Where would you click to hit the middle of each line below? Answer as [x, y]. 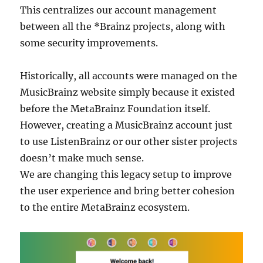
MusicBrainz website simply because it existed [128, 92]
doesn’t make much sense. [82, 158]
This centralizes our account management [119, 10]
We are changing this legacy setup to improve [126, 175]
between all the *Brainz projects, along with [123, 27]
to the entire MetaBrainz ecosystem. [105, 208]
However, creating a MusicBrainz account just [127, 125]
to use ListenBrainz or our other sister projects [129, 142]
